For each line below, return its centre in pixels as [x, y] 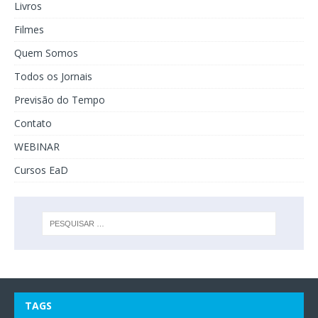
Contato [33, 124]
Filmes [29, 30]
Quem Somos [46, 53]
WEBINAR [37, 147]
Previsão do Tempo [60, 100]
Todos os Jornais [53, 77]
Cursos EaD [41, 170]
